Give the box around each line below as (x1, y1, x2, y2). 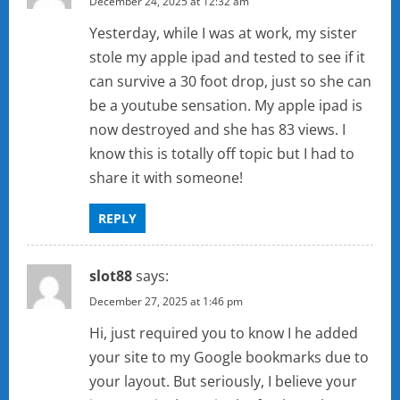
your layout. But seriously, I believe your (89, 371, 357, 392)
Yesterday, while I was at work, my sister (89, 23, 357, 44)
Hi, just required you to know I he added (89, 323, 358, 344)
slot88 (89, 266, 132, 287)
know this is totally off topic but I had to (89, 144, 354, 164)
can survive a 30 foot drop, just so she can (89, 71, 371, 92)
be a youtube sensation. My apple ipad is (89, 96, 362, 116)
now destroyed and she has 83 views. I (89, 120, 346, 140)
